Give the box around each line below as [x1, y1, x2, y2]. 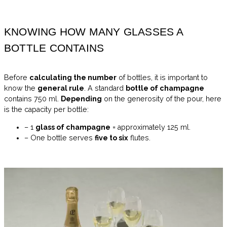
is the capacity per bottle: [4, 105, 89, 113]
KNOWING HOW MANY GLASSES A [4, 25, 183, 38]
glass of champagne [35, 123, 110, 131]
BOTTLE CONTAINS [4, 42, 104, 54]
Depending [61, 94, 102, 103]
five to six [95, 133, 128, 142]
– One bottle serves [24, 133, 95, 142]
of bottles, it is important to [117, 73, 208, 82]
